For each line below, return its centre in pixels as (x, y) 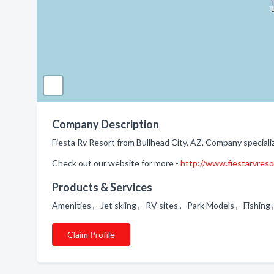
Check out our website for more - (116, 163)
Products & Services (102, 187)
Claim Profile (91, 235)
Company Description (106, 124)
